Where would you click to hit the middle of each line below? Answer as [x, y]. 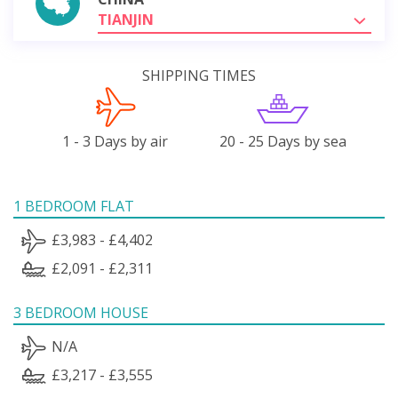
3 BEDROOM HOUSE [81, 312]
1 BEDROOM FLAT [74, 206]
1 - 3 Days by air [115, 141]
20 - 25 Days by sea [283, 141]
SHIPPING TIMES [199, 75]
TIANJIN [126, 19]
